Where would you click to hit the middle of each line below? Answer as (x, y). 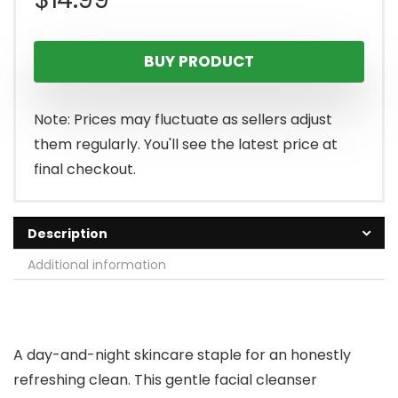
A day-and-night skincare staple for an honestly (182, 354)
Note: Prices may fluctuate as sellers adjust (183, 119)
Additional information (97, 264)
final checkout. (85, 169)
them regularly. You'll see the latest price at (186, 144)
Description (68, 233)
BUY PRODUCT (199, 61)
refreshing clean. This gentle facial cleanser (165, 379)
